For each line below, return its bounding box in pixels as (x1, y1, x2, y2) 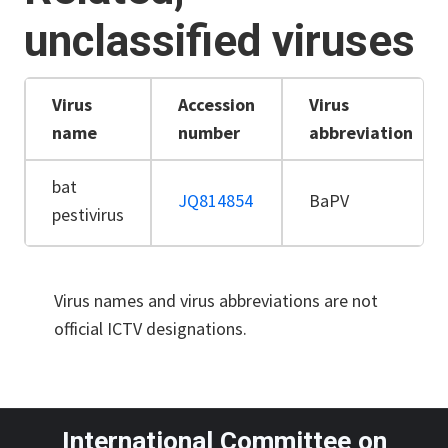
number (178, 120, 240, 144)
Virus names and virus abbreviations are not (54, 288, 378, 312)
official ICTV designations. (54, 316, 251, 340)
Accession (178, 92, 255, 116)
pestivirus (52, 202, 124, 226)
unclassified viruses (24, 14, 415, 67)
